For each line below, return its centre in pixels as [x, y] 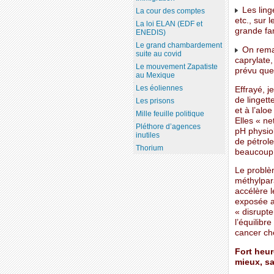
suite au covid [158, 54]
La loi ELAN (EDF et [169, 24]
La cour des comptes [170, 11]
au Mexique [155, 76]
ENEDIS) [150, 33]
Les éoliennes [159, 88]
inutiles [147, 135]
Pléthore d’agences [168, 127]
